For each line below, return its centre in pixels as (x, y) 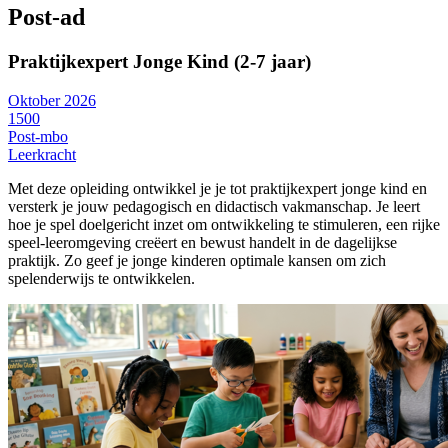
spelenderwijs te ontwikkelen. (101, 278)
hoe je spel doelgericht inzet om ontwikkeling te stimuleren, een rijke (224, 224)
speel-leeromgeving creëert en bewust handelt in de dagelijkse (202, 242)
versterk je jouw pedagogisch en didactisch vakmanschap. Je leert (214, 206)
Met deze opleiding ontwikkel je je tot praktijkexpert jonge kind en (217, 188)
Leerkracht (42, 154)
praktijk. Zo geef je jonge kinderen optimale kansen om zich (197, 260)
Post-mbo (38, 136)
